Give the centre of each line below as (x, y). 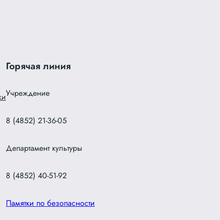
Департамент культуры (44, 148)
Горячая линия (38, 66)
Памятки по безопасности (50, 203)
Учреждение (28, 93)
